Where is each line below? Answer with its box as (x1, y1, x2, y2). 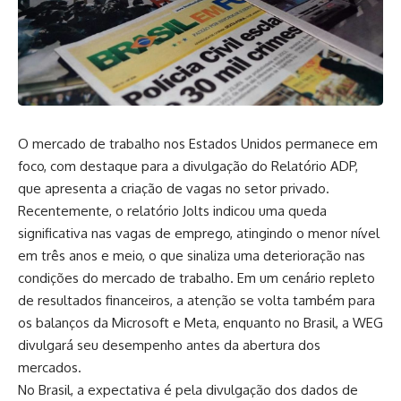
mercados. (18, 359, 81, 377)
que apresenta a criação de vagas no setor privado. (18, 180, 329, 198)
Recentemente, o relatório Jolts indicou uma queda (18, 202, 327, 220)
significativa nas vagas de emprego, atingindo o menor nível (18, 225, 380, 243)
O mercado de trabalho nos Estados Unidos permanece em (18, 135, 378, 153)
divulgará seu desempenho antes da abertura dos (18, 337, 320, 354)
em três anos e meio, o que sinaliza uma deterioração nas (18, 247, 365, 265)
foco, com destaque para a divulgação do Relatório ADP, (18, 158, 358, 175)
